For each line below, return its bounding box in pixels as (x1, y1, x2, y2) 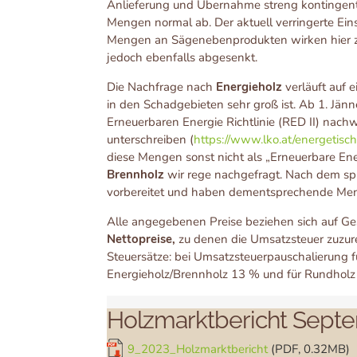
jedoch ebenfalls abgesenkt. (107, 49, 258, 65)
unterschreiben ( (107, 131, 194, 147)
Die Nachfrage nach (107, 78, 217, 95)
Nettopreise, (107, 230, 179, 247)
